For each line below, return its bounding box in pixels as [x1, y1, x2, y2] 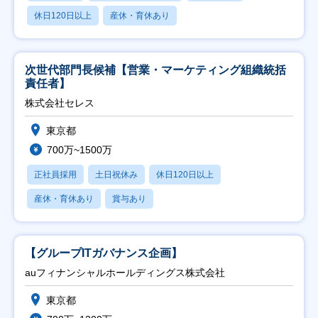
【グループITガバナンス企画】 [25, 247, 182, 259]
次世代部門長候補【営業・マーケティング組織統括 [25, 64, 286, 76]
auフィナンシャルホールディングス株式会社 [25, 267, 225, 278]
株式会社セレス [25, 97, 94, 109]
